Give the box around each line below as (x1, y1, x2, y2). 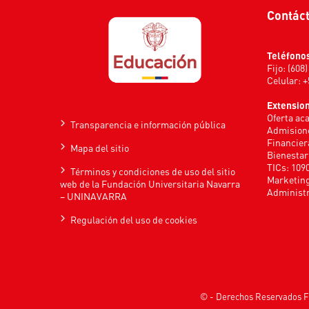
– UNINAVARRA (60, 190, 127, 203)
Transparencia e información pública (70, 118, 226, 131)
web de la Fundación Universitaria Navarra (60, 177, 240, 190)
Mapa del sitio (70, 141, 129, 154)
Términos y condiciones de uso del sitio (70, 165, 235, 178)
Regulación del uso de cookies (70, 213, 197, 226)
